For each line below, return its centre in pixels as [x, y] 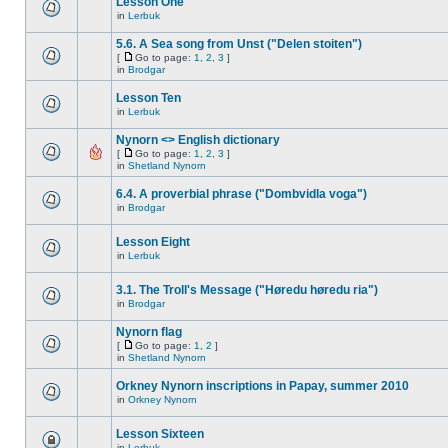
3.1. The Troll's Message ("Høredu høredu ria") [247, 290]
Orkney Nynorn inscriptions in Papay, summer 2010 [262, 386]
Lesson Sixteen [160, 434]
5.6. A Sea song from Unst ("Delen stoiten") [239, 44]
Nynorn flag [149, 332]
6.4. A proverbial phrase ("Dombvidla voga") [241, 194]
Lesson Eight [153, 242]
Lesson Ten [148, 98]
